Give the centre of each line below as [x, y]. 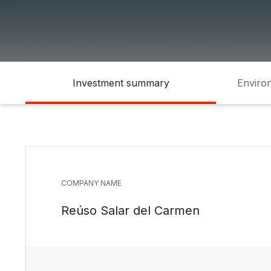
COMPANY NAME [91, 183]
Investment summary [121, 83]
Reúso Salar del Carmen [130, 211]
